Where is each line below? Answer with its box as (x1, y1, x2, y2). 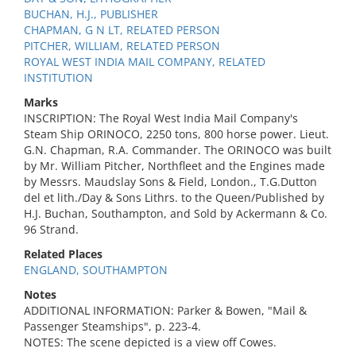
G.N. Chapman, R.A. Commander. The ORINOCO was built (24, 142, 331, 157)
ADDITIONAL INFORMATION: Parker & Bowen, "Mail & (24, 303, 307, 318)
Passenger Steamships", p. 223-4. (24, 319, 201, 334)
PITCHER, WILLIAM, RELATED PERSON (24, 38, 220, 53)
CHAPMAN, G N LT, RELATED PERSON (24, 22, 220, 37)
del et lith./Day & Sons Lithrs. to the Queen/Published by (24, 190, 324, 205)
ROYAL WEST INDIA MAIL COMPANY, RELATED (24, 54, 265, 69)
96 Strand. (24, 222, 79, 237)
